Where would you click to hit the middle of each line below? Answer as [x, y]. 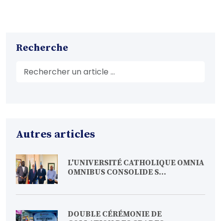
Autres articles [55, 135]
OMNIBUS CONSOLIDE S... [117, 172]
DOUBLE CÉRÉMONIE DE [115, 214]
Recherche [42, 48]
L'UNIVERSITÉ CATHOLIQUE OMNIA [136, 163]
